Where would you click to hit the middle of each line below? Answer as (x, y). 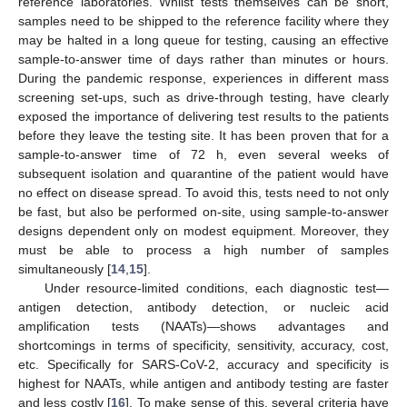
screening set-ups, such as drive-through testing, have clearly (203, 97)
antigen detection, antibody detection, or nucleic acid (203, 307)
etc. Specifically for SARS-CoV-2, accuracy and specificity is (203, 364)
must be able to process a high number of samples (203, 249)
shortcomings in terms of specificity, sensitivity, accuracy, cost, (203, 345)
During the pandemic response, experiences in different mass (203, 78)
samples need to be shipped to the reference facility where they (203, 20)
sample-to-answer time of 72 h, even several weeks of (203, 154)
